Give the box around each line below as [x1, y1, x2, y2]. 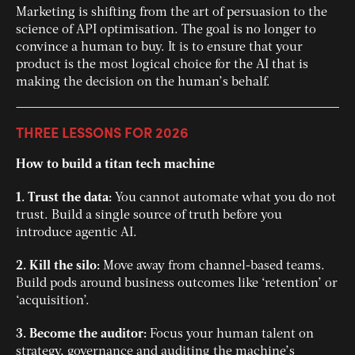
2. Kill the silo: [16, 260, 100, 273]
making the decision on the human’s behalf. [16, 76, 270, 90]
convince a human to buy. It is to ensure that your [16, 41, 303, 55]
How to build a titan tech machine [16, 158, 215, 172]
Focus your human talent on [147, 328, 314, 342]
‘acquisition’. [16, 295, 90, 308]
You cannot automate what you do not [112, 192, 336, 205]
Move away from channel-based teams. [100, 260, 325, 273]
